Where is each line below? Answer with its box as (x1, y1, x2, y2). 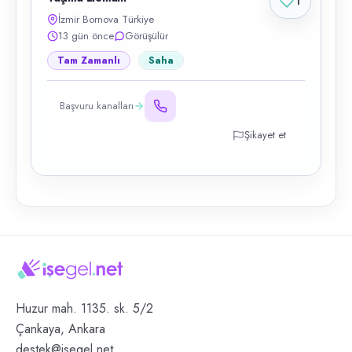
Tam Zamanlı (57, 53, 120, 68)
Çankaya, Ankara (16, 319, 105, 338)
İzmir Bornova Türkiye (58, 12, 154, 27)
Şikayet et (244, 127, 286, 142)
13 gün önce (58, 28, 114, 43)
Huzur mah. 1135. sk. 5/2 (16, 299, 153, 317)
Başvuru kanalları (60, 98, 134, 113)
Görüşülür (125, 28, 168, 43)
